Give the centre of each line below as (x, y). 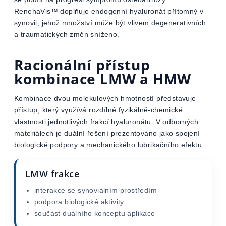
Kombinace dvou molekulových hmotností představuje (105, 98)
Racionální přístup (82, 65)
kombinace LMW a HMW (103, 79)
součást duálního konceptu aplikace (95, 213)
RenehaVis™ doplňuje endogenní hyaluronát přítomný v (109, 11)
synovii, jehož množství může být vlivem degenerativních (110, 23)
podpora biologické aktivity (79, 202)
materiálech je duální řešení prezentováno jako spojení (107, 133)
